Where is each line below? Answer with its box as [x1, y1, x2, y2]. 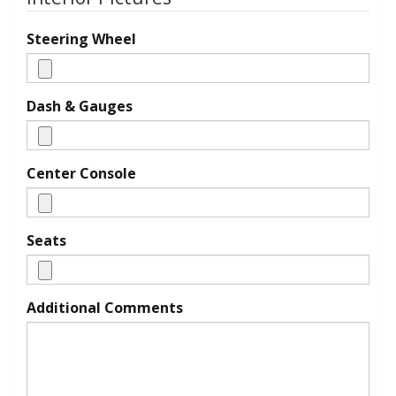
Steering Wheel [27, 29, 136, 49]
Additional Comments [27, 298, 183, 317]
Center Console [27, 164, 136, 183]
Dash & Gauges [27, 96, 133, 116]
